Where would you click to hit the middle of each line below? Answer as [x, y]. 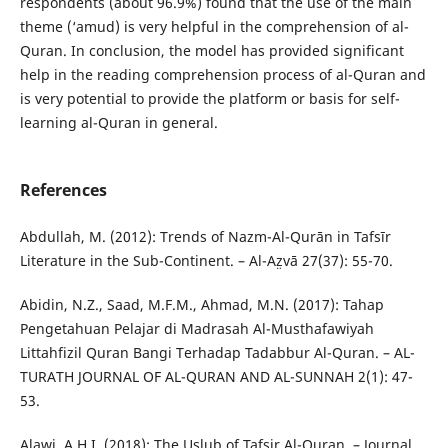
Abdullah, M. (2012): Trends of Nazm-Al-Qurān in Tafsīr [205, 237]
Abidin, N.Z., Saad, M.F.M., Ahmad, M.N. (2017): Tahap [201, 305]
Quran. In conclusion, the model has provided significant [211, 50]
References [63, 190]
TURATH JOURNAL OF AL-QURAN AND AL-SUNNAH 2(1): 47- [216, 377]
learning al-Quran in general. [118, 122]
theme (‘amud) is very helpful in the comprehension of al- [214, 26]
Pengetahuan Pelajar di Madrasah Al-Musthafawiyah [196, 329]
